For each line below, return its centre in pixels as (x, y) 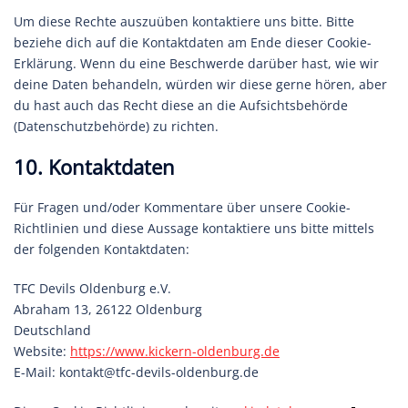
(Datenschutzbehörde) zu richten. (116, 126)
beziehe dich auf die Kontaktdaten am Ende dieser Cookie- (193, 42)
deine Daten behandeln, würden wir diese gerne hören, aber (200, 84)
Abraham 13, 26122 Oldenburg (108, 309)
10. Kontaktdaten (94, 167)
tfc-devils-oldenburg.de (187, 372)
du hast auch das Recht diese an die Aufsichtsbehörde (181, 105)
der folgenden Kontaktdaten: (102, 249)
